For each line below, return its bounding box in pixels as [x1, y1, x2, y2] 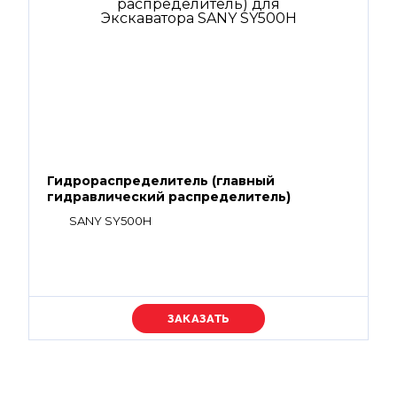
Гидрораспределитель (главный [47, 173, 275, 189]
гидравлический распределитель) [47, 189, 291, 205]
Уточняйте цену [142, 310, 255, 326]
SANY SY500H [69, 214, 152, 228]
